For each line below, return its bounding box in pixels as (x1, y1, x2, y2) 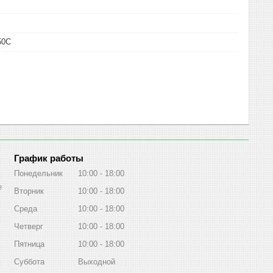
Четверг (14, 221, 43, 231)
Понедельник (14, 168, 63, 178)
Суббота (14, 257, 44, 266)
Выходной (78, 257, 115, 266)
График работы (14, 152, 83, 163)
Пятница (14, 239, 44, 249)
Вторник (14, 186, 44, 196)
